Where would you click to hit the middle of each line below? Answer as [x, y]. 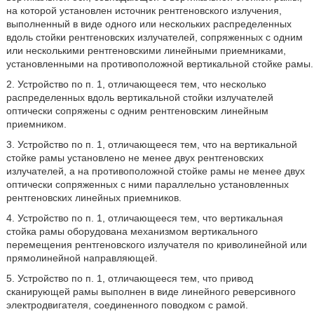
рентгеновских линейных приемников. [94, 198]
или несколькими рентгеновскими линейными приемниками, [146, 50]
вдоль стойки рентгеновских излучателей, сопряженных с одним [154, 37]
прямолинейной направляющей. [82, 258]
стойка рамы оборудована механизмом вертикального [132, 231]
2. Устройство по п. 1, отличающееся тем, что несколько [136, 84]
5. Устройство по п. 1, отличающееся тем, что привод [129, 278]
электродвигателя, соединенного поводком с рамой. [127, 305]
